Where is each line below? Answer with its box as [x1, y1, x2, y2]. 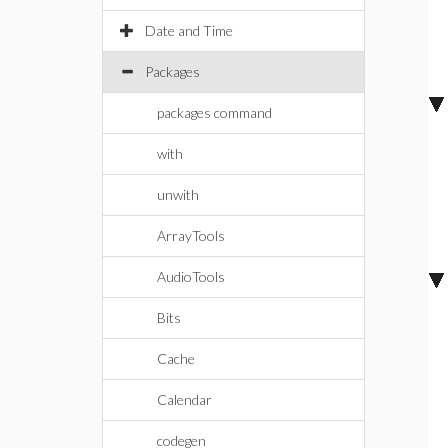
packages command [157, 104, 272, 121]
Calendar [157, 391, 212, 408]
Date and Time [145, 22, 233, 39]
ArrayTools [157, 227, 225, 244]
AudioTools [157, 268, 225, 285]
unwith [157, 186, 199, 203]
